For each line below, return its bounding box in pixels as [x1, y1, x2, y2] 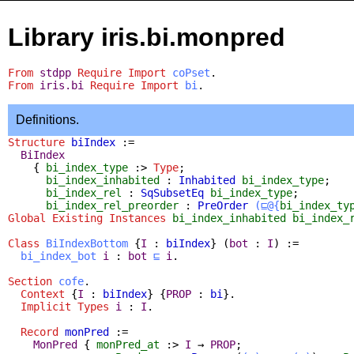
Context [21, 287, 65, 300]
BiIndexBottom [46, 236, 128, 250]
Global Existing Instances [8, 211, 166, 224]
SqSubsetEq [141, 186, 204, 199]
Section [8, 274, 52, 288]
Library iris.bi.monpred [8, 23, 285, 52]
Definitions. [16, 112, 79, 126]
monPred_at [96, 337, 160, 351]
